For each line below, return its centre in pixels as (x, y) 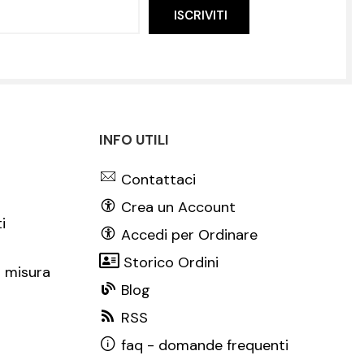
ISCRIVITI (201, 15)
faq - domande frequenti (205, 345)
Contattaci (158, 179)
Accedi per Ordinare (189, 234)
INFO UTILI (134, 139)
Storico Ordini (171, 262)
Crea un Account (178, 207)
